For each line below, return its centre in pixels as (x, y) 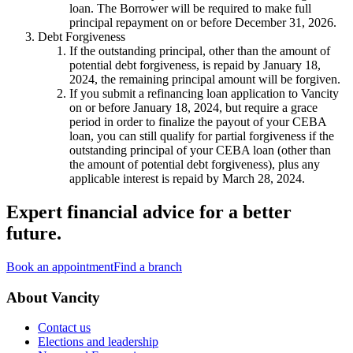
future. (34, 234)
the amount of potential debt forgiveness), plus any (195, 165)
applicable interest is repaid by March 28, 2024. (187, 179)
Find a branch (148, 266)
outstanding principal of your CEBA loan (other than (200, 150)
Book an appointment (60, 266)
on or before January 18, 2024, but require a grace (193, 108)
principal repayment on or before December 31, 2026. (203, 23)
